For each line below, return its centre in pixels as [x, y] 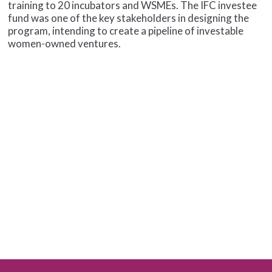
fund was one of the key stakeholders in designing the [129, 18]
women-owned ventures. [65, 44]
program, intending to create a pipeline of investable [126, 31]
